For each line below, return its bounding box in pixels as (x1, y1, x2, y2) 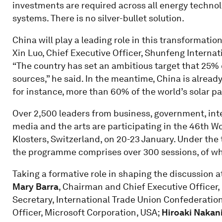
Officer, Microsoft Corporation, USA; (12, 207, 162, 218)
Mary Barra (12, 181, 58, 192)
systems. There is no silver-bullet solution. (12, 12, 184, 23)
